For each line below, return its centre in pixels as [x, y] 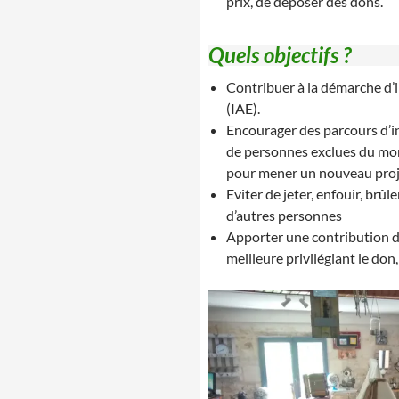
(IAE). [243, 108]
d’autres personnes [284, 215]
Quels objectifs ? [280, 55]
